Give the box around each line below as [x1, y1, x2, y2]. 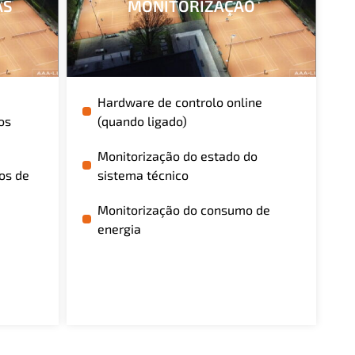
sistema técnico [97, 166, 189, 182]
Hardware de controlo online [97, 94, 262, 109]
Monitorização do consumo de [97, 201, 270, 217]
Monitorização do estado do [97, 147, 258, 163]
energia [97, 220, 141, 236]
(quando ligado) [97, 113, 187, 128]
